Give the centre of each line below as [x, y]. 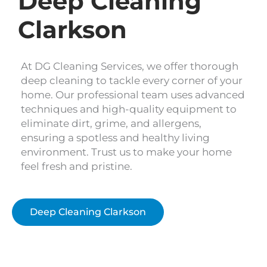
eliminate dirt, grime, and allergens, [111, 123]
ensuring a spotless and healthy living [115, 137]
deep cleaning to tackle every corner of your [132, 80]
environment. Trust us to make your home [126, 152]
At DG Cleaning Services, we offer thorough [130, 66]
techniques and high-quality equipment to [129, 109]
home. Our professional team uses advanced [133, 94]
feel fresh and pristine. [77, 166]
